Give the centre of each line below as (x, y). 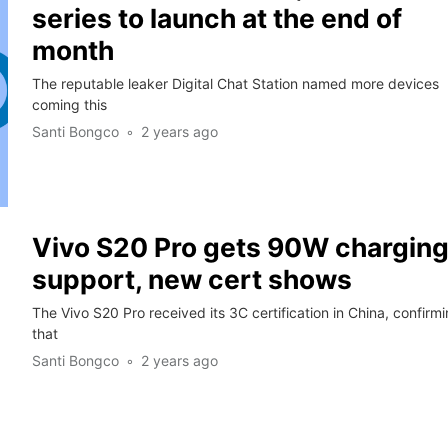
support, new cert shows (191, 279)
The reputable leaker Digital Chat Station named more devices (235, 84)
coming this (69, 105)
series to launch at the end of (216, 18)
